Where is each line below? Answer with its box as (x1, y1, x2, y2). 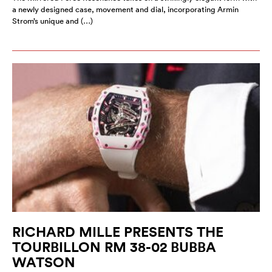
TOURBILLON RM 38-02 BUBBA (12, 237, 216, 256)
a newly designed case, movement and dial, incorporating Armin (12, 4, 239, 15)
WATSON (12, 253, 75, 271)
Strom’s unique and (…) (12, 15, 93, 26)
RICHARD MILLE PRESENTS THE (12, 222, 223, 240)
